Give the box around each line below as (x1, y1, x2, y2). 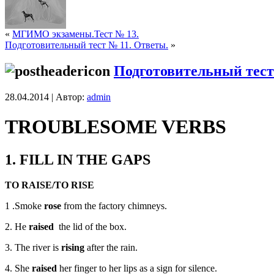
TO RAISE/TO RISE (5, 180, 94, 191)
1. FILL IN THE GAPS (5, 151, 150, 168)
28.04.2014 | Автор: (5, 91, 87, 102)
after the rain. (84, 242, 138, 253)
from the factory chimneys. (64, 201, 167, 212)
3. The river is (5, 242, 61, 253)
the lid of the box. (56, 221, 127, 232)
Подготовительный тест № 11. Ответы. (5, 39, 168, 50)
